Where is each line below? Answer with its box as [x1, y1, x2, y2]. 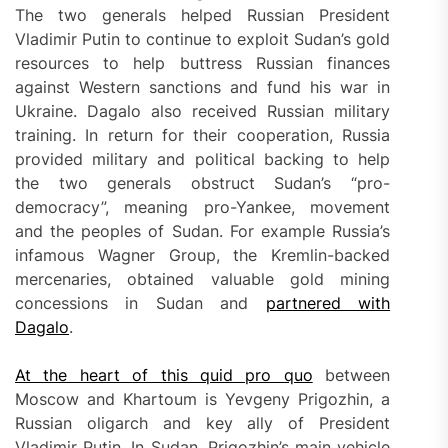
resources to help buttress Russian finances [15, 53, 391, 74]
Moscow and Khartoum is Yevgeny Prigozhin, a [15, 389, 391, 410]
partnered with [265, 293, 391, 314]
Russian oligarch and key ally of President [15, 413, 391, 434]
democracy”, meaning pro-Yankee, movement [15, 197, 391, 218]
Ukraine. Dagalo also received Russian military [15, 101, 391, 122]
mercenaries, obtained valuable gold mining [15, 269, 391, 290]
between [312, 365, 391, 386]
